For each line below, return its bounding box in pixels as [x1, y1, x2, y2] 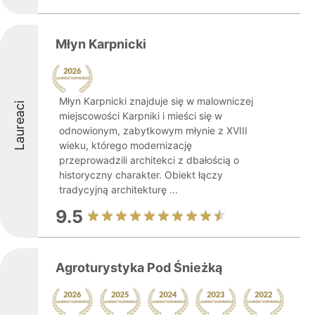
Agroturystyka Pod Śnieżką [56, 260, 222, 275]
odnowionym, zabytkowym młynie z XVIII [59, 124, 247, 136]
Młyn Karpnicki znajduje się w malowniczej [59, 95, 253, 107]
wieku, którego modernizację [59, 139, 192, 151]
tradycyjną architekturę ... [59, 184, 178, 195]
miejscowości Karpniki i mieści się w [59, 110, 222, 122]
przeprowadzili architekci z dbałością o [59, 154, 239, 166]
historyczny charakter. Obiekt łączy [59, 169, 223, 181]
